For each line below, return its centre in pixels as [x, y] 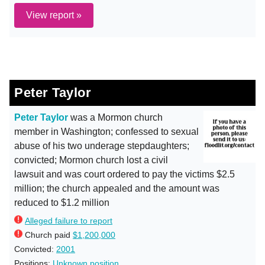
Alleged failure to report [69, 221]
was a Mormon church [115, 117]
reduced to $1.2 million [62, 203]
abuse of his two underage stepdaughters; [102, 146]
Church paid [49, 235]
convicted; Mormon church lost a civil [91, 160]
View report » [54, 15]
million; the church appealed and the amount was [117, 188]
